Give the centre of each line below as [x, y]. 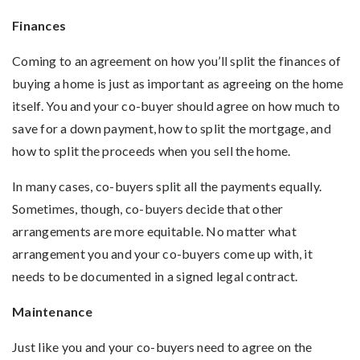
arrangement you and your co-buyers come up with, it [162, 254]
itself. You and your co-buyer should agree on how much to [176, 106]
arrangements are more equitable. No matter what [154, 231]
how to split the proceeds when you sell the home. [151, 151]
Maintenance [52, 312]
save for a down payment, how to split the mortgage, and [172, 129]
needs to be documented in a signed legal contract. [155, 276]
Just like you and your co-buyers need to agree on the [162, 347]
